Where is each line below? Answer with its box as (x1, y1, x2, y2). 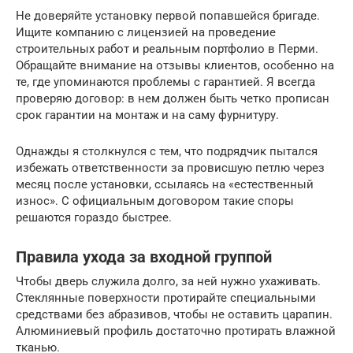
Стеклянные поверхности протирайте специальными (16, 291, 316, 305)
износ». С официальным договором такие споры (16, 194, 294, 208)
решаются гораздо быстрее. (16, 210, 172, 225)
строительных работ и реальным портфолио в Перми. (16, 42, 318, 56)
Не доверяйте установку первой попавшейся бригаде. (16, 9, 320, 23)
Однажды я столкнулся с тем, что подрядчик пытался (16, 144, 318, 158)
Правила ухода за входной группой (16, 248, 272, 267)
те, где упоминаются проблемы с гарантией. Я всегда (16, 75, 315, 89)
